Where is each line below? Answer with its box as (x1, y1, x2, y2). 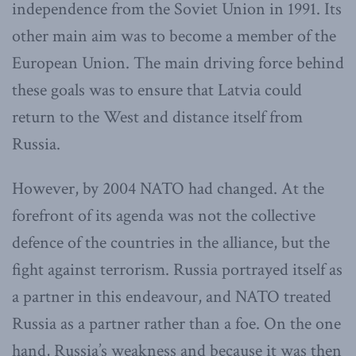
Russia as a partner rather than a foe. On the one (12, 312, 341, 336)
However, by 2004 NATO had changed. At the (12, 177, 324, 201)
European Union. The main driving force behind (12, 52, 344, 75)
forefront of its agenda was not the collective (12, 204, 315, 228)
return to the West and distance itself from (12, 106, 303, 130)
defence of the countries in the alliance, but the (12, 231, 330, 255)
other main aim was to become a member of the (12, 25, 336, 48)
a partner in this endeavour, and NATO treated (12, 285, 331, 309)
